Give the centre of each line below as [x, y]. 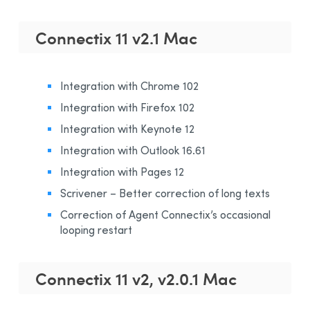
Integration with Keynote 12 [127, 128]
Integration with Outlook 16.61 [133, 150]
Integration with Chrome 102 [129, 85]
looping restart [96, 229]
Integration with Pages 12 [122, 171]
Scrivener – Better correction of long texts [165, 193]
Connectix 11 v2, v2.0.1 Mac [136, 278]
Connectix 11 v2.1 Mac [116, 37]
